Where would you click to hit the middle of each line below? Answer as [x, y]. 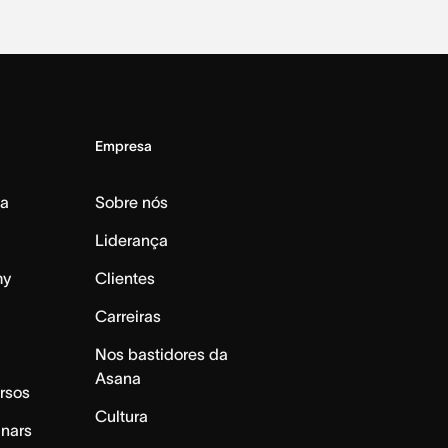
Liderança [131, 240]
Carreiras [127, 316]
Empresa [123, 146]
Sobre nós [131, 202]
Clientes [124, 278]
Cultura [121, 416]
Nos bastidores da [161, 354]
